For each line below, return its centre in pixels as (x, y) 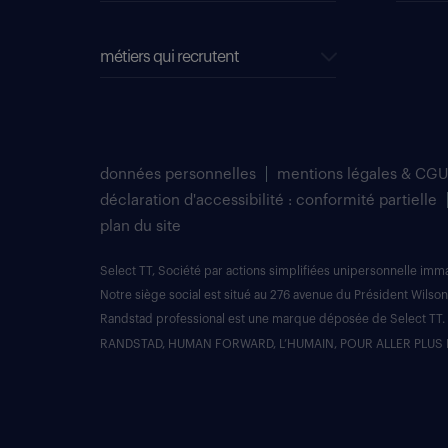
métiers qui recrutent (169, 57)
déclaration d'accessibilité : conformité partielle (268, 200)
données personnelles (178, 174)
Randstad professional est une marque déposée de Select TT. (272, 319)
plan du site (140, 226)
